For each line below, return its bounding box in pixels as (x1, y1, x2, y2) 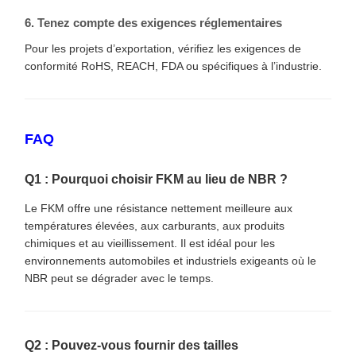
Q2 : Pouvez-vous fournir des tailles (25, 338, 238, 352)
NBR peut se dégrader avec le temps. (25, 271, 214, 284)
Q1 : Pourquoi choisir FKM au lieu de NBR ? (25, 172, 288, 186)
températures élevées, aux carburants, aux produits (25, 219, 284, 232)
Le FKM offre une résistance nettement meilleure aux (25, 201, 292, 215)
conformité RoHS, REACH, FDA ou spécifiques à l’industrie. (25, 59, 322, 72)
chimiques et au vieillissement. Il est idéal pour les (25, 236, 275, 250)
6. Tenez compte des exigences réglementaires (25, 15, 282, 29)
